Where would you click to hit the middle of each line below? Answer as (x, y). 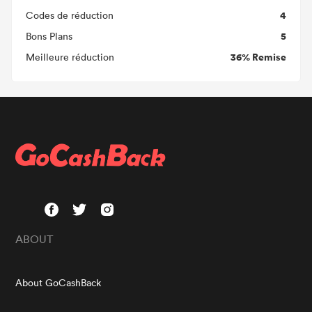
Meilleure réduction (70, 57)
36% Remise (258, 57)
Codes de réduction (70, 15)
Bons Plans (49, 36)
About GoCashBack (58, 282)
